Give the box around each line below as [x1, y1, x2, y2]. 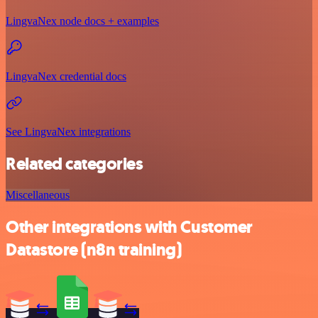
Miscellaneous [6, 189, 70, 202]
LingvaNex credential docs [6, 70, 126, 82]
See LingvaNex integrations [6, 125, 131, 138]
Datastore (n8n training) [6, 238, 182, 262]
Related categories [6, 152, 143, 175]
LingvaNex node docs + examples [6, 14, 159, 27]
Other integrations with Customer [6, 216, 253, 239]
